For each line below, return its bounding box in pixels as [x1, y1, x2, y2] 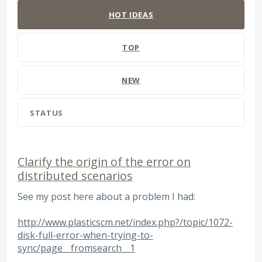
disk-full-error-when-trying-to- [18, 229, 153, 242]
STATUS [30, 108, 63, 118]
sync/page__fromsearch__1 [18, 242, 135, 255]
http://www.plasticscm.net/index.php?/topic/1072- [18, 216, 233, 229]
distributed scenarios [18, 168, 133, 184]
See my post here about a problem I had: [18, 190, 195, 203]
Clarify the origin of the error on [18, 154, 191, 170]
